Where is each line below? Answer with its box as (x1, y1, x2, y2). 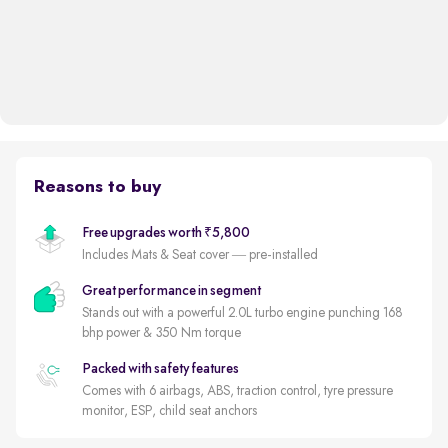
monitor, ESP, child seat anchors (81, 403, 257, 418)
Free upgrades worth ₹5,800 (81, 225, 250, 240)
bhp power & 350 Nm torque (81, 325, 241, 340)
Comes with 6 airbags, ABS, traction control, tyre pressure (81, 383, 393, 398)
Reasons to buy (33, 177, 161, 196)
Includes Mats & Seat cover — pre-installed (81, 247, 318, 262)
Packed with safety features (81, 361, 239, 376)
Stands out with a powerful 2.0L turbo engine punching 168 (81, 305, 402, 320)
